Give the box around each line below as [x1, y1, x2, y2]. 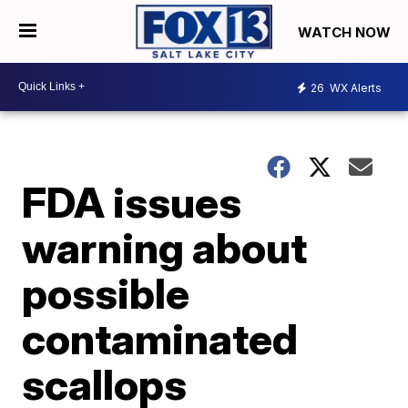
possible [22, 267, 190, 319]
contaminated [22, 312, 299, 364]
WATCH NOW [298, 23, 394, 41]
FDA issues [22, 176, 242, 228]
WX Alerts [327, 81, 382, 96]
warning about [22, 221, 308, 273]
